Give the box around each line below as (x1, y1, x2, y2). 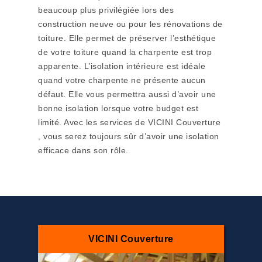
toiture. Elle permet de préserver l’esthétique (38, 33, 216, 43)
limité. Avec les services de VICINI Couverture (38, 118, 220, 127)
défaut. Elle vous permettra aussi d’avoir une (38, 89, 216, 99)
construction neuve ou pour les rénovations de (38, 19, 223, 29)
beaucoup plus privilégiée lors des (38, 5, 174, 15)
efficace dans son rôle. (38, 146, 129, 155)
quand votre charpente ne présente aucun (38, 75, 206, 85)
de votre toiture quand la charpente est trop (38, 47, 212, 57)
